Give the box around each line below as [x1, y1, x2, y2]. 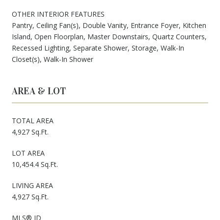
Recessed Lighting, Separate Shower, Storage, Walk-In [12, 43, 184, 53]
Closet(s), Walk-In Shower [12, 54, 93, 64]
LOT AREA [12, 148, 45, 158]
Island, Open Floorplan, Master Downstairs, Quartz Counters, [12, 31, 207, 41]
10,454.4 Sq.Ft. [12, 159, 58, 169]
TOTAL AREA [12, 115, 54, 125]
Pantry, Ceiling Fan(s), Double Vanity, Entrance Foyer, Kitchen [12, 20, 206, 30]
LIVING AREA [12, 180, 53, 190]
